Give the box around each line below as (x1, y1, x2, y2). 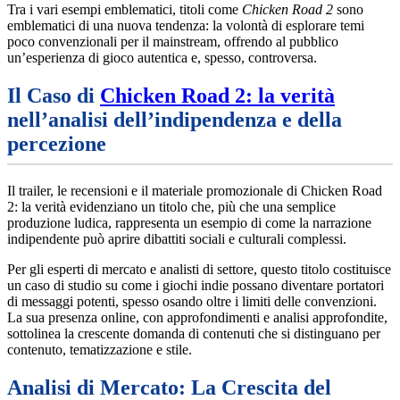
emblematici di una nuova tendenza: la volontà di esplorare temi (7, 18, 364, 34)
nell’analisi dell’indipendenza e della (7, 108, 342, 132)
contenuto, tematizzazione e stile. (7, 342, 192, 358)
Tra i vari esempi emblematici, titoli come (7, 2, 242, 18)
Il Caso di (7, 84, 100, 108)
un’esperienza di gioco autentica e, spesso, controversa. (7, 50, 317, 66)
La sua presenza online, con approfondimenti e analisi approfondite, (7, 310, 387, 326)
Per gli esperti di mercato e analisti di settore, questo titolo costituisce (7, 262, 391, 278)
